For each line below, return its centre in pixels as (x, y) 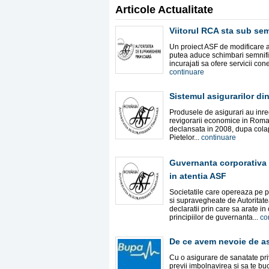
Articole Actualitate (164, 10)
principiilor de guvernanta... (215, 217)
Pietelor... (185, 138)
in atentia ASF (198, 176)
